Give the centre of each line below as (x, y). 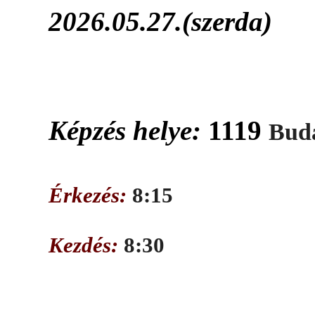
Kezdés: (84, 245)
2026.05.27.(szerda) (161, 21)
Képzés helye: (129, 130)
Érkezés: (91, 195)
